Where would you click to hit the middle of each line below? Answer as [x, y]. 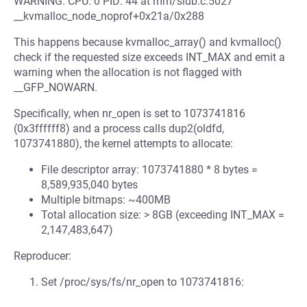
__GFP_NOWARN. [56, 87]
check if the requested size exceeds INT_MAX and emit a [149, 57]
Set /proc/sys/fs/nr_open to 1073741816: [143, 282]
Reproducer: [42, 256]
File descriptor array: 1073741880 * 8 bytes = [149, 170]
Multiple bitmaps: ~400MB [106, 200]
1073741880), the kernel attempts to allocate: [123, 144]
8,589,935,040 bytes [89, 185]
